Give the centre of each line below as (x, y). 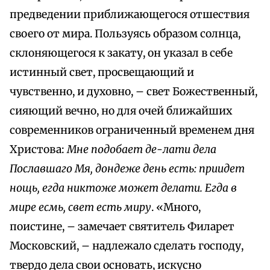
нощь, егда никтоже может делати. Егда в (123, 188)
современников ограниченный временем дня (132, 130)
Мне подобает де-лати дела (142, 150)
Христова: (38, 150)
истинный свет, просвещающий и (102, 73)
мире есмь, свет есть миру (80, 208)
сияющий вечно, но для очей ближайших (121, 111)
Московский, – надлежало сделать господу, (127, 246)
